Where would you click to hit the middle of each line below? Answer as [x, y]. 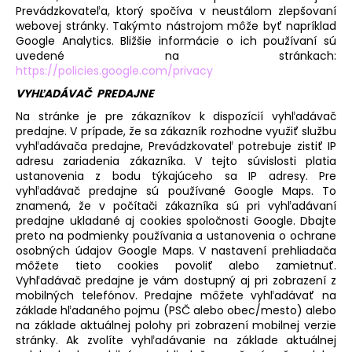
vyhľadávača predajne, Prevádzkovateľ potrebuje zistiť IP [176, 146]
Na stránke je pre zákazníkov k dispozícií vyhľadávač [176, 116]
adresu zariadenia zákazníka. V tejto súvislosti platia [176, 161]
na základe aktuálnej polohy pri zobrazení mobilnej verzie [176, 325]
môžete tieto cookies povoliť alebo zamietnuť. [176, 265]
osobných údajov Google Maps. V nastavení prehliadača [176, 250]
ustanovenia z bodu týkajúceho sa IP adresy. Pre [176, 176]
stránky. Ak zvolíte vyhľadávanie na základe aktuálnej [176, 340]
